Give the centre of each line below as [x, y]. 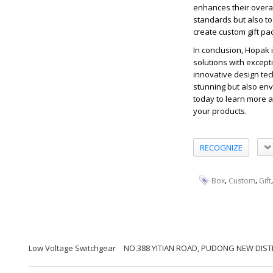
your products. [220, 111]
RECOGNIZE [221, 147]
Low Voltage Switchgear [72, 248]
